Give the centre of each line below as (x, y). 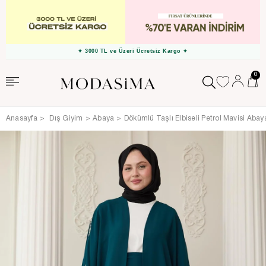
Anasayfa (22, 118)
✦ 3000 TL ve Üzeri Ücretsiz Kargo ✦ (133, 51)
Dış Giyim (66, 118)
